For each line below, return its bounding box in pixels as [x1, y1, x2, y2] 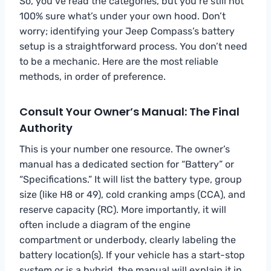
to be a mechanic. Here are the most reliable [19, 55, 218, 67]
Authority [19, 120, 73, 135]
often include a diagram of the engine [19, 218, 191, 230]
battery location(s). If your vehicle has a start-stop [19, 249, 245, 261]
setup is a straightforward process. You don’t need [19, 40, 247, 52]
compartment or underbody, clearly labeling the [19, 233, 236, 246]
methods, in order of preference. [19, 70, 166, 82]
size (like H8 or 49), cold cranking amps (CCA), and [19, 188, 246, 200]
